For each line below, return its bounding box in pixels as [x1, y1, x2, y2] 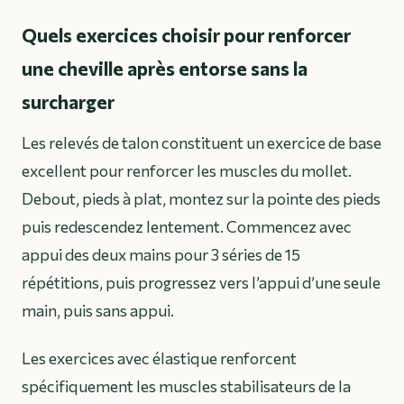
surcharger [22, 90, 115, 114]
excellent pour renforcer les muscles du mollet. [22, 161, 352, 181]
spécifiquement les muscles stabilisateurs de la [22, 376, 351, 397]
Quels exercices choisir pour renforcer [22, 23, 351, 47]
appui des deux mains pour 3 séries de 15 [22, 244, 300, 265]
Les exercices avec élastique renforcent [22, 348, 297, 369]
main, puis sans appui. [22, 300, 174, 321]
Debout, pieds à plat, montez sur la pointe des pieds [22, 188, 381, 209]
